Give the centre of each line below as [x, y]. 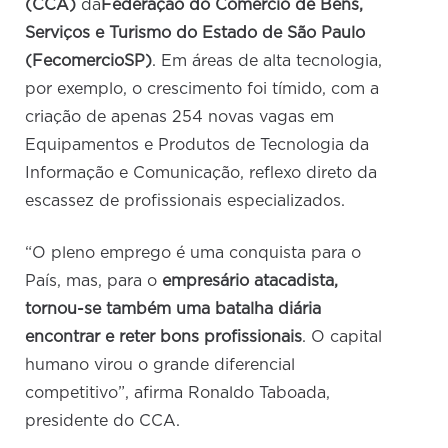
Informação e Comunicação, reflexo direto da [201, 173]
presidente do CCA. [105, 421]
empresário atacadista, [250, 281]
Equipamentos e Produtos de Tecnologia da [197, 145]
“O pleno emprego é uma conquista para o [193, 253]
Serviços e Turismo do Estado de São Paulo [195, 33]
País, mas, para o [94, 281]
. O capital [342, 337]
